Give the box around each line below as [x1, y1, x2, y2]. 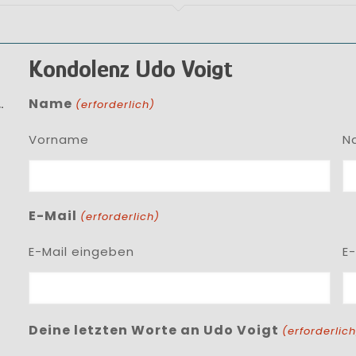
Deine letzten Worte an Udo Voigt [29, 321, 280, 340]
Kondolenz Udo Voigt [29, 54, 234, 83]
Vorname [29, 130, 90, 148]
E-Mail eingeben [29, 242, 135, 260]
